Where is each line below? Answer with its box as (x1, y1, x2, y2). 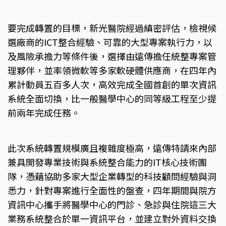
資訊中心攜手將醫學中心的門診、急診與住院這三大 (8, 197, 216, 211)
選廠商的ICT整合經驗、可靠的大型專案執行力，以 (8, 35, 212, 48)
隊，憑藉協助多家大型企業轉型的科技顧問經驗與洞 (8, 169, 216, 183)
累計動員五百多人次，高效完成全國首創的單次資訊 (8, 77, 216, 91)
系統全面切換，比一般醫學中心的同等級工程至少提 (8, 91, 216, 105)
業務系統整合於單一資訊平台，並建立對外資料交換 (8, 211, 216, 225)
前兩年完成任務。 (8, 105, 80, 119)
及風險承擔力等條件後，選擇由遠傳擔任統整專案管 (8, 49, 216, 63)
